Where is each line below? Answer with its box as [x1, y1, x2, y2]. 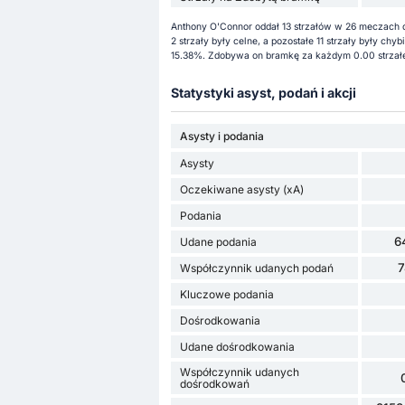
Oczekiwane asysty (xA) [179, 183, 304, 197]
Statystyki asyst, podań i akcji [170, 85, 356, 100]
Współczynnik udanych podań [179, 261, 334, 276]
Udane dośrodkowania [179, 340, 295, 354]
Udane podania [179, 235, 257, 250]
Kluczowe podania [179, 287, 274, 302]
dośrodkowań [179, 377, 250, 391]
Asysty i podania [179, 129, 264, 144]
